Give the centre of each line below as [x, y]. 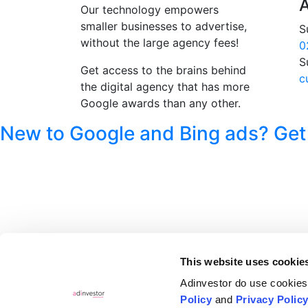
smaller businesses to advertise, [164, 26]
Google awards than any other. [161, 103]
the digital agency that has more [165, 86]
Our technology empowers [150, 9]
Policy [196, 300]
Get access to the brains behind [163, 70]
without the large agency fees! [159, 42]
